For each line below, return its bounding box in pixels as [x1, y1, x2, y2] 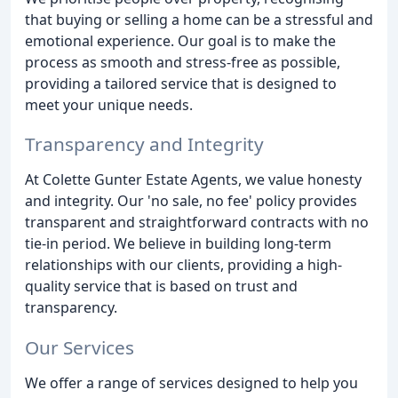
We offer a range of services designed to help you [25, 373, 358, 394]
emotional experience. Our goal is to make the [25, 30, 336, 51]
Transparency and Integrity [25, 131, 264, 157]
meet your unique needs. [25, 94, 193, 115]
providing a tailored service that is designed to [25, 73, 337, 93]
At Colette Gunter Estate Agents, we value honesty [25, 170, 362, 190]
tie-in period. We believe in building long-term [25, 234, 331, 254]
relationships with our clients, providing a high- [25, 255, 342, 275]
